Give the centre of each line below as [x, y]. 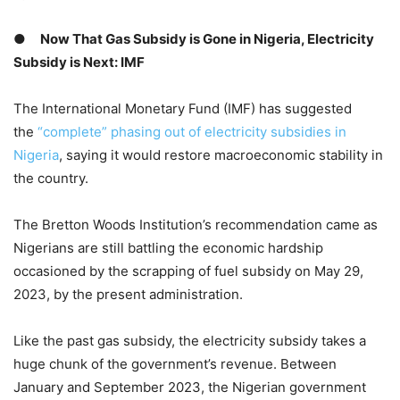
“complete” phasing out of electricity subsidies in [192, 132]
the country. [51, 179]
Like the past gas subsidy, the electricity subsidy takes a [190, 341]
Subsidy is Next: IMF [79, 62]
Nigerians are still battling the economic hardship [168, 248]
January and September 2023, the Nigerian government [190, 387]
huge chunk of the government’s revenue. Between [175, 364]
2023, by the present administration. [128, 295]
